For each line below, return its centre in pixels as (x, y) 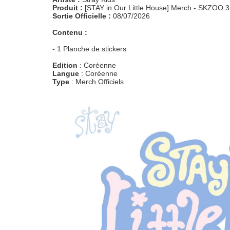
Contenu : (70, 32)
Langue (66, 73)
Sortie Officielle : (82, 16)
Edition (65, 65)
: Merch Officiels (97, 82)
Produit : (68, 8)
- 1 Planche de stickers (89, 49)
